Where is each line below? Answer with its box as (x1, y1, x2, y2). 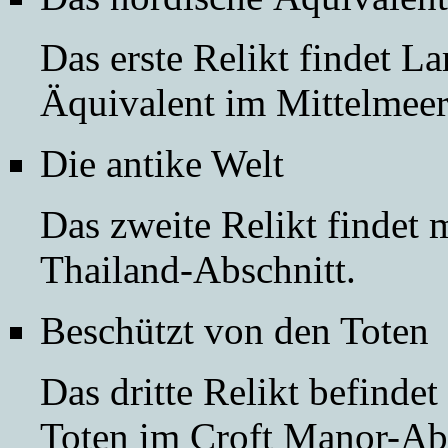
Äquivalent (40, 80, 215, 124)
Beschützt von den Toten (40, 308, 429, 352)
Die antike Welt (40, 141, 284, 185)
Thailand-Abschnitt (40, 247, 346, 291)
